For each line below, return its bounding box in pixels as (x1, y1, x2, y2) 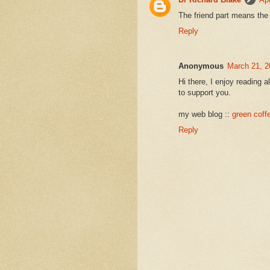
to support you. (178, 88, 231, 98)
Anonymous (178, 61, 224, 71)
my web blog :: (178, 110, 232, 119)
